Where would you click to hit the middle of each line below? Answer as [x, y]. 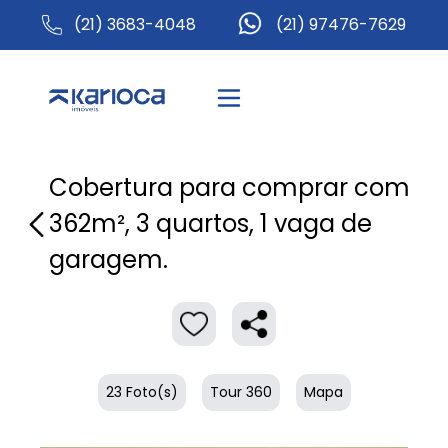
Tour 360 [240, 392]
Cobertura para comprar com [230, 187]
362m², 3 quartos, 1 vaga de [211, 223]
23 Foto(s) [141, 392]
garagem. [109, 259]
